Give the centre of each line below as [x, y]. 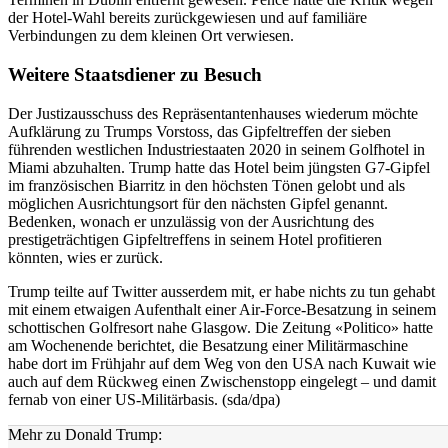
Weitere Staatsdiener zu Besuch [135, 74]
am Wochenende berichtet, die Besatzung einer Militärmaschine [208, 345]
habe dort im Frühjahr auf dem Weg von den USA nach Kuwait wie [222, 363]
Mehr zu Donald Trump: [85, 434]
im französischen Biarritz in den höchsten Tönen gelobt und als [206, 185]
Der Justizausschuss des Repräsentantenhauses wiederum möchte [213, 113]
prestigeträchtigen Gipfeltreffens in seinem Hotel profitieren [195, 239]
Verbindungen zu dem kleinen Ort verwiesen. [151, 36]
